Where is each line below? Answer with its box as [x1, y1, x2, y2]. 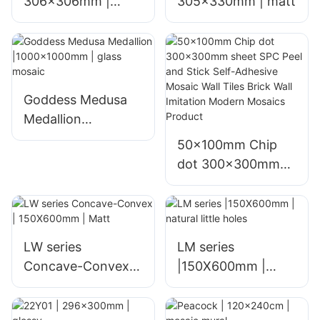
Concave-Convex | [24, 258, 137, 274]
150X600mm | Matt [24, 277, 140, 293]
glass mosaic [24, 149, 101, 165]
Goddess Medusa [24, 91, 127, 107]
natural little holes [176, 277, 284, 293]
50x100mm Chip [176, 136, 277, 152]
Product [176, 271, 225, 287]
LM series [176, 239, 234, 254]
